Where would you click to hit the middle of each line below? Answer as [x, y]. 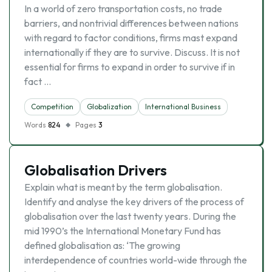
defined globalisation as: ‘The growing [102, 245]
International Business [183, 107]
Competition [52, 107]
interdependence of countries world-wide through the [136, 260]
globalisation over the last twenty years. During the [130, 216]
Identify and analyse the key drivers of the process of [134, 202]
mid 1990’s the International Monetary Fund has [123, 231]
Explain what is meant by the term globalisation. [123, 187]
